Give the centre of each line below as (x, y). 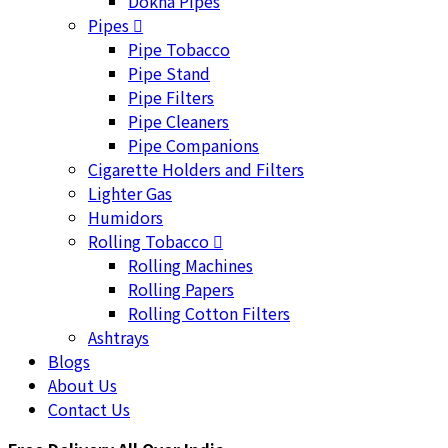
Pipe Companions (193, 145)
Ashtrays (118, 337)
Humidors (125, 217)
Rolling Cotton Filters (209, 313)
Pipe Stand (169, 73)
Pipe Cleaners (178, 121)
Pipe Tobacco (179, 49)
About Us (82, 385)
